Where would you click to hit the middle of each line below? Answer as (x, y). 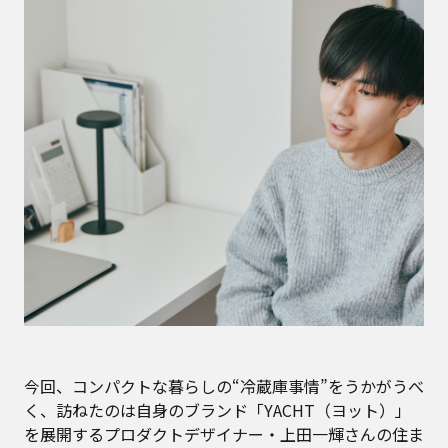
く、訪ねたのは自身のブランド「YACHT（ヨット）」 (217, 409)
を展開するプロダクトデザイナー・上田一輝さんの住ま (224, 433)
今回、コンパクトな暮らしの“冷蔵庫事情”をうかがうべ (224, 385)
